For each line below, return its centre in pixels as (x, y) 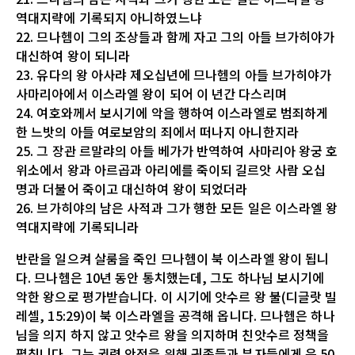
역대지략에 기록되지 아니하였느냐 (109, 17)
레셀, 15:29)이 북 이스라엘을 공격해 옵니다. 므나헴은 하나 (176, 315)
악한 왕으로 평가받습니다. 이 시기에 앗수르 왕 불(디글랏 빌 (177, 296)
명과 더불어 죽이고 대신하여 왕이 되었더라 (132, 188)
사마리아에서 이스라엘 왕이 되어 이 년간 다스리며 (151, 93)
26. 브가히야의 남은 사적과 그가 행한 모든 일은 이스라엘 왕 (177, 207)
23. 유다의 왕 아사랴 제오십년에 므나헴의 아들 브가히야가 (174, 74)
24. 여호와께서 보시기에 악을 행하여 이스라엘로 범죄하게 (172, 112)
